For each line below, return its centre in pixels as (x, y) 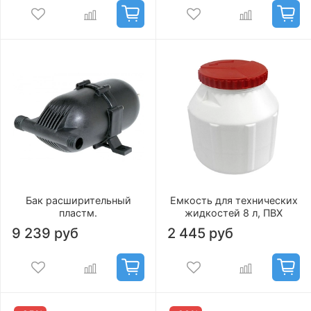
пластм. (78, 213)
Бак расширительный (78, 201)
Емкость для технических (234, 201)
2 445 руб (200, 234)
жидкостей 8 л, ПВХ (234, 213)
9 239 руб (45, 234)
